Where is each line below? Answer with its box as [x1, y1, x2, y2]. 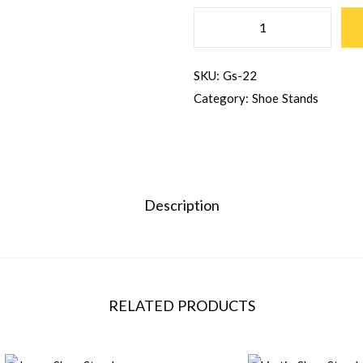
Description [143, 196, 220, 214]
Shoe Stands [252, 91, 318, 105]
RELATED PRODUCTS [108, 297, 255, 314]
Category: [194, 91, 252, 105]
